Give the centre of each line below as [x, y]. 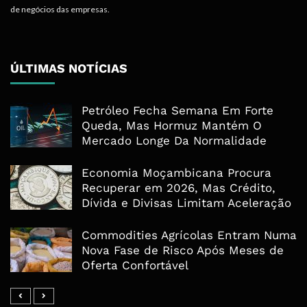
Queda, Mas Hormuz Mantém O [172, 126]
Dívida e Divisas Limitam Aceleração [186, 203]
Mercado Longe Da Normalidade [174, 141]
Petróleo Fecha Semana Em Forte [177, 111]
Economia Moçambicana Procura [176, 173]
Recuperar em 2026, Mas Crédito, [179, 188]
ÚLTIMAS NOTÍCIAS [69, 69]
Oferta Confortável [135, 266]
